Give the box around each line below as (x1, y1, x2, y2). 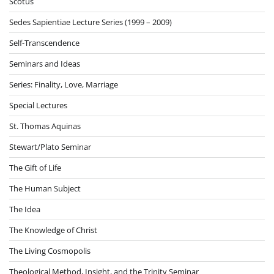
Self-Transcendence (9, 37, 80, 48)
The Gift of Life (9, 161, 61, 173)
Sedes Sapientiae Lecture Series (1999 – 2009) (9, 16, 172, 28)
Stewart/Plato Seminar (9, 141, 91, 152)
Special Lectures (9, 99, 67, 111)
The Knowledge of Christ (9, 224, 97, 235)
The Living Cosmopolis (9, 245, 91, 256)
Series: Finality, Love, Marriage (9, 78, 118, 90)
